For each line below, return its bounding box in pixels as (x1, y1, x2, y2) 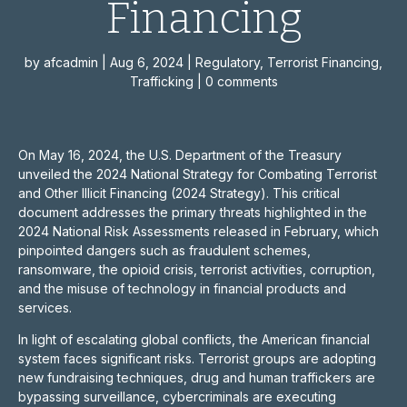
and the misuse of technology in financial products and (18, 281, 346, 296)
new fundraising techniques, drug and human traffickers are (18, 370, 375, 385)
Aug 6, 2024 (110, 55, 184, 70)
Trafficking (129, 74, 194, 89)
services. (18, 300, 72, 315)
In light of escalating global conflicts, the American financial (18, 332, 370, 347)
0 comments (204, 74, 278, 89)
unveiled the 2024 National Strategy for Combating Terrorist (18, 166, 377, 182)
